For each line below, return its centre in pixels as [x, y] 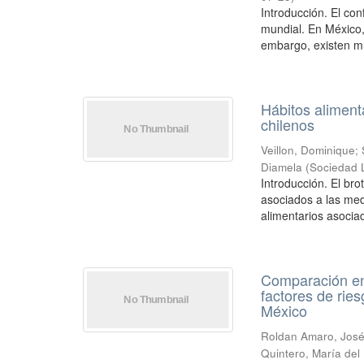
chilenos [288, 124]
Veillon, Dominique [308, 150]
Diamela [282, 167]
